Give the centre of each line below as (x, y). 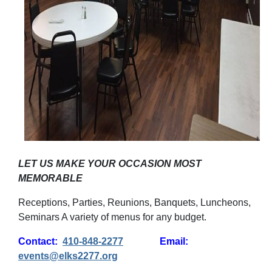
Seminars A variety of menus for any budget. (112, 217)
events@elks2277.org (68, 256)
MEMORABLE (50, 178)
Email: (156, 241)
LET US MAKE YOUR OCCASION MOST (110, 164)
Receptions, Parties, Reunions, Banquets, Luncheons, (134, 202)
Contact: (40, 241)
